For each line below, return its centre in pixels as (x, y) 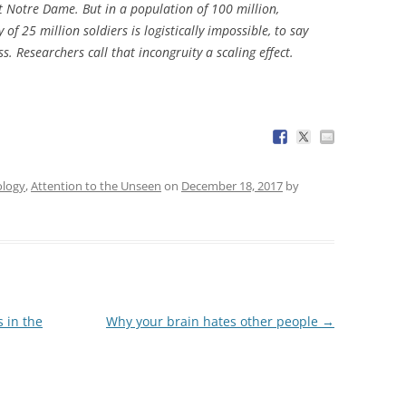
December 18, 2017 (232, 185)
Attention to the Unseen (96, 185)
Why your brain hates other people (213, 321)
